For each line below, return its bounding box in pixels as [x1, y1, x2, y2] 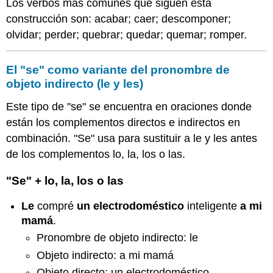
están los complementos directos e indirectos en [6, 116, 241, 129]
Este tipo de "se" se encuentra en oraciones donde [6, 101, 252, 113]
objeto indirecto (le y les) [6, 77, 144, 91]
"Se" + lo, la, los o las [6, 174, 124, 188]
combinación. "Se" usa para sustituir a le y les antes [6, 132, 258, 145]
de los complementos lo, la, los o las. [6, 148, 186, 161]
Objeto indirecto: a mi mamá [36, 249, 174, 261]
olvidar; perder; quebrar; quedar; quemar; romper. [6, 29, 247, 41]
